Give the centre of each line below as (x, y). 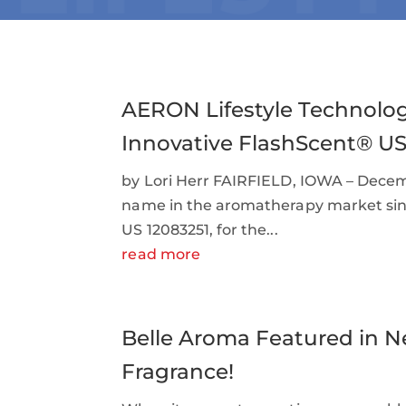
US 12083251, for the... (200, 230)
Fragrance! (178, 372)
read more (161, 255)
